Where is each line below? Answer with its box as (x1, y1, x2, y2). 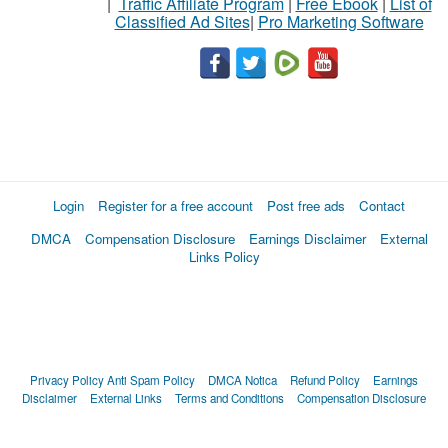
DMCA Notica (208, 371, 277, 388)
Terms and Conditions (175, 389, 284, 406)
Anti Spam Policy (107, 371, 195, 388)
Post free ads (267, 195, 345, 215)
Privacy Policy (30, 371, 104, 388)
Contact (359, 195, 405, 215)
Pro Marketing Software (257, 9, 424, 33)
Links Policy (188, 246, 260, 266)
